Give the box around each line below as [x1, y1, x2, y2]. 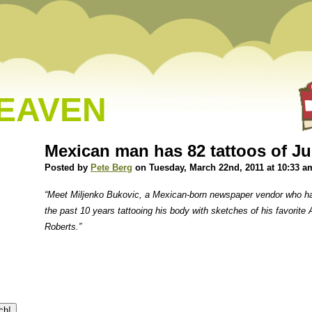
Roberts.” [45, 221, 81, 232]
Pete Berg [91, 162, 132, 173]
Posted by [45, 162, 91, 173]
